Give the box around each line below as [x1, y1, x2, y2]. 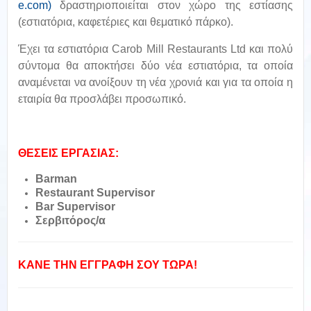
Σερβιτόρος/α [35, 214, 106, 226]
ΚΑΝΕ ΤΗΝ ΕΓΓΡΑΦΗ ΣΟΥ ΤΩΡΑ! [18, 258, 197, 271]
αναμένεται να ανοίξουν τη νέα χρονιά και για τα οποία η [18, 76, 293, 88]
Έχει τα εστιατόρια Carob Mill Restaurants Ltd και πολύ [18, 42, 293, 55]
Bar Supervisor [35, 200, 115, 212]
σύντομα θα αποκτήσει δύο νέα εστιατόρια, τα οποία [18, 59, 293, 72]
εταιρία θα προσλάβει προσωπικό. [18, 92, 186, 105]
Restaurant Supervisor [35, 186, 155, 199]
